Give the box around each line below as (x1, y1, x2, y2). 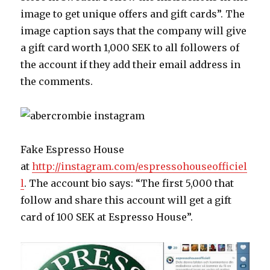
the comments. (20, 75, 93, 87)
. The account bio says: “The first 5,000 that (24, 177, 234, 190)
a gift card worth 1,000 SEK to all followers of (20, 41, 240, 54)
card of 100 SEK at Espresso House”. (20, 211, 193, 224)
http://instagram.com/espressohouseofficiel (32, 160, 248, 173)
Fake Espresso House (20, 143, 125, 156)
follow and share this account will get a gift (20, 194, 232, 207)
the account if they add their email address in (20, 58, 241, 71)
